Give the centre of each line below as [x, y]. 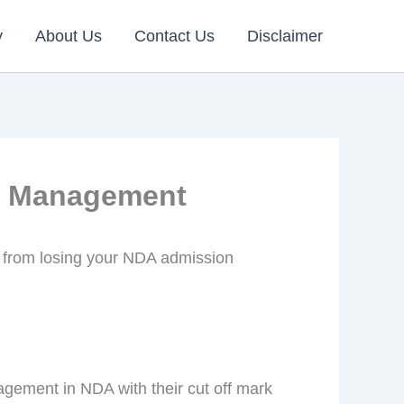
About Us [69, 36]
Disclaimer [285, 36]
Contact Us [174, 36]
